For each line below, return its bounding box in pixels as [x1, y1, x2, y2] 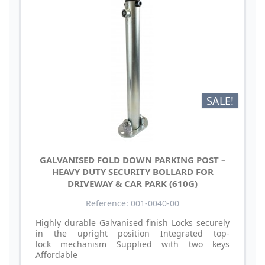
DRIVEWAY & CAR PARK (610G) [67, 177, 198, 189]
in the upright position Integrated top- [35, 227, 230, 239]
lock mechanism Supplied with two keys [35, 238, 230, 250]
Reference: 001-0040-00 [86, 197, 179, 209]
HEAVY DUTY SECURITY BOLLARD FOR [51, 165, 214, 177]
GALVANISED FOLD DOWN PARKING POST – [39, 153, 226, 166]
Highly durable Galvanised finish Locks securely [35, 216, 230, 228]
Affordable [35, 248, 85, 260]
